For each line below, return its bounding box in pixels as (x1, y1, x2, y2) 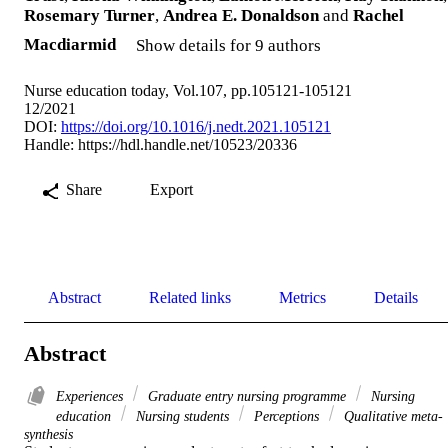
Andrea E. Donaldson (163, 5, 319, 25)
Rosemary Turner (24, 5, 155, 25)
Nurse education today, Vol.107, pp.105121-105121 (24, 81, 352, 99)
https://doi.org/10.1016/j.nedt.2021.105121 (61, 117, 331, 135)
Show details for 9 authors (136, 35, 321, 55)
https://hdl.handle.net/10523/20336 (78, 135, 297, 153)
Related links (149, 288, 231, 306)
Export (150, 180, 193, 198)
